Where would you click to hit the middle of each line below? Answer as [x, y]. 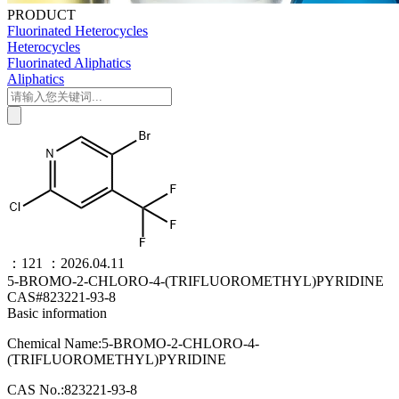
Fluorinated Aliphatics [69, 63]
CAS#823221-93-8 [61, 297]
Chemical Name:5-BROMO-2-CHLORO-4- [133, 343]
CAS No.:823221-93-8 [72, 390]
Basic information [57, 313]
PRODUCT [41, 15]
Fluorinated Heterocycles [77, 31]
